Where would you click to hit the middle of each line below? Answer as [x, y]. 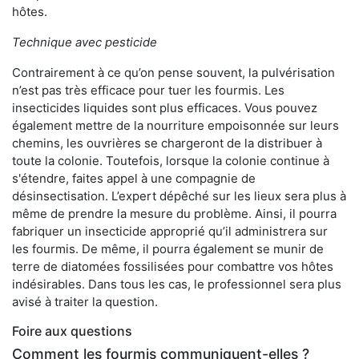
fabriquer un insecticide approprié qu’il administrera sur [170, 232]
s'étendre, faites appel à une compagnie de [134, 179]
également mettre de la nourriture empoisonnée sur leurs [175, 126]
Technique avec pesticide [85, 42]
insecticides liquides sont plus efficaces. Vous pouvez [165, 108]
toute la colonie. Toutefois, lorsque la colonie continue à [171, 161]
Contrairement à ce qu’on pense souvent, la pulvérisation [173, 73]
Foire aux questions [72, 331]
